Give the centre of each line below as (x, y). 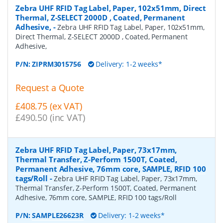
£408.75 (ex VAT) (49, 106)
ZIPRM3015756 (56, 64)
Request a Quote (50, 88)
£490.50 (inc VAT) (50, 118)
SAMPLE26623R (58, 215)
